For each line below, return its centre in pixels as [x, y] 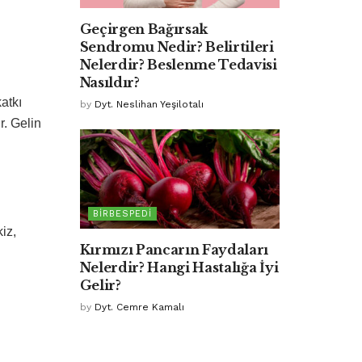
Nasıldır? [109, 82]
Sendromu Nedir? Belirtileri [177, 46]
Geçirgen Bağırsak [144, 29]
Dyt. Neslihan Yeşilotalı [149, 104]
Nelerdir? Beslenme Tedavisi [178, 64]
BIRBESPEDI [122, 214]
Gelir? [100, 286]
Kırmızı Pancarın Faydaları [174, 250]
